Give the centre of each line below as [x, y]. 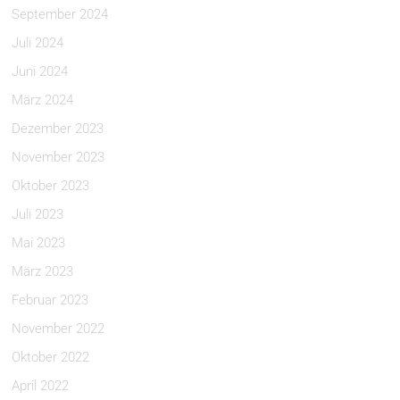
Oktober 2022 [51, 357]
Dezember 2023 [58, 129]
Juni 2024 [40, 71]
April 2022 [41, 386]
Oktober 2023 [51, 186]
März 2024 [43, 100]
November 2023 [58, 157]
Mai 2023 [39, 243]
